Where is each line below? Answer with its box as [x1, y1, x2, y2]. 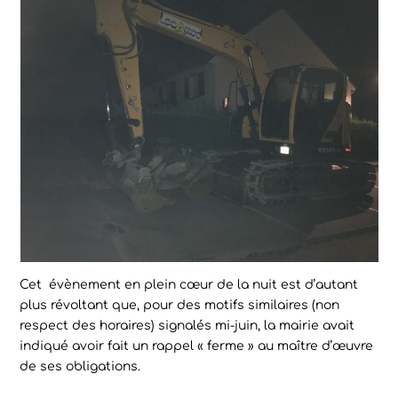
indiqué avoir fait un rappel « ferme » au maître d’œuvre [20, 339, 374, 354]
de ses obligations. [20, 360, 141, 374]
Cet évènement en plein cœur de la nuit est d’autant [20, 278, 359, 292]
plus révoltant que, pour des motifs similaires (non [20, 298, 340, 313]
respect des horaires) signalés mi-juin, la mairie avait [20, 319, 355, 333]
